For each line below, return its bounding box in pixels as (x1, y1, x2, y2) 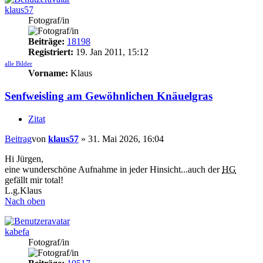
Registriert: (28, 47, 73, 58)
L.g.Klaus (5, 185, 42, 195)
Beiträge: (28, 36, 65, 47)
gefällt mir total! (5, 174, 63, 185)
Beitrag (5, 133, 32, 144)
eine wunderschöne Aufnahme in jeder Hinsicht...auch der (5, 164, 222, 174)
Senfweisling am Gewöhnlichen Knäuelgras (5, 90, 213, 103)
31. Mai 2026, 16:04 (88, 133, 164, 144)
